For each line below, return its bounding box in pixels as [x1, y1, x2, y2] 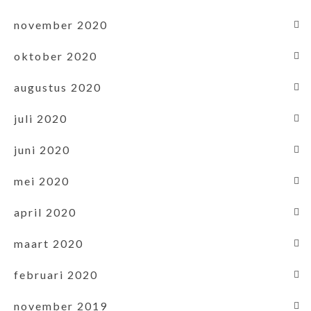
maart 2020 [14, 236, 83, 250]
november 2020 [14, 17, 108, 31]
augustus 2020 [14, 80, 101, 94]
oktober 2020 [14, 49, 97, 62]
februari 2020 [14, 267, 98, 281]
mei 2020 [14, 174, 69, 187]
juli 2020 [14, 111, 67, 125]
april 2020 [14, 205, 76, 219]
